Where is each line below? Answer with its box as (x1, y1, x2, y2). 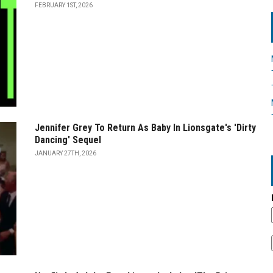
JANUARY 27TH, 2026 (35, 150, 96, 157)
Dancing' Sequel (35, 134, 101, 146)
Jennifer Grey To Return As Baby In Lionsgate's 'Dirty (35, 122, 256, 134)
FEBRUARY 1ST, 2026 (35, 1, 93, 9)
